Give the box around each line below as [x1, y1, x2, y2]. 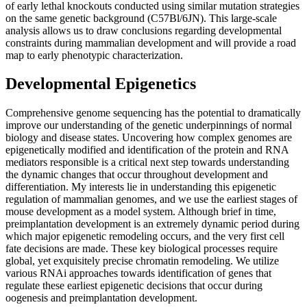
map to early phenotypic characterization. [5, 49, 188, 61]
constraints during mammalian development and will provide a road [5, 36, 296, 49]
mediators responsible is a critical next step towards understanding [5, 156, 289, 169]
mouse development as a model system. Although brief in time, [5, 206, 276, 218]
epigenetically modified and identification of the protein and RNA [5, 144, 288, 156]
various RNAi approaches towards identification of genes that [5, 267, 271, 280]
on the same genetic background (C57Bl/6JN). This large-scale [5, 12, 277, 24]
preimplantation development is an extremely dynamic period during [5, 218, 299, 230]
